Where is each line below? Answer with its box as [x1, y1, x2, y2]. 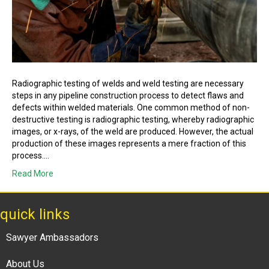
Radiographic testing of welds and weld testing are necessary [12, 79, 244, 89]
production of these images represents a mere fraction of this [12, 139, 246, 149]
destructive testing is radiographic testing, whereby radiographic [12, 115, 254, 125]
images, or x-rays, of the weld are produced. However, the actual [12, 127, 253, 137]
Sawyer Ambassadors [6, 232, 98, 244]
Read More [12, 169, 53, 179]
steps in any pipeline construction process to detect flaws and [12, 91, 244, 101]
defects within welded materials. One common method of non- [12, 103, 250, 113]
